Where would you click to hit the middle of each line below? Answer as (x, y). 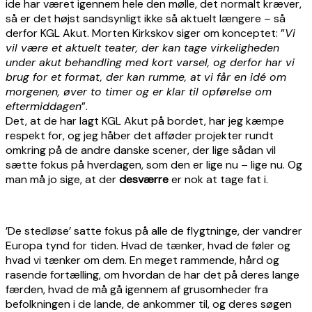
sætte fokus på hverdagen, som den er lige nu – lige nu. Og (154, 164)
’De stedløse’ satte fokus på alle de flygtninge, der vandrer (154, 231)
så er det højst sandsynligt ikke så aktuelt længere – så (146, 18)
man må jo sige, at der (62, 179)
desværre (144, 179)
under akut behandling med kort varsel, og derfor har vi (150, 62)
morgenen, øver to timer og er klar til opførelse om (139, 91)
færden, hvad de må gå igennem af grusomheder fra (137, 289)
